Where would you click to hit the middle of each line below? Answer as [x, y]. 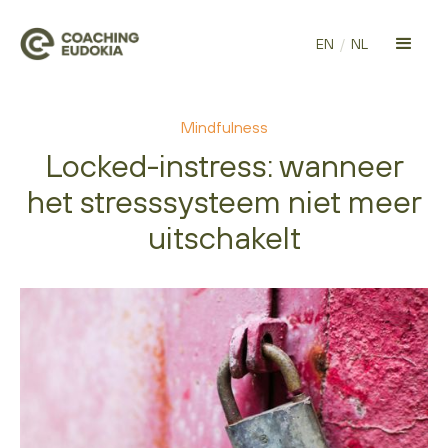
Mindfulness [224, 127]
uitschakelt [224, 237]
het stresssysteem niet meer [224, 201]
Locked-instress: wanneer [224, 165]
